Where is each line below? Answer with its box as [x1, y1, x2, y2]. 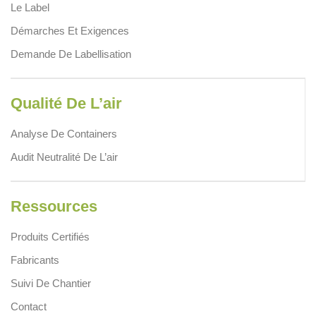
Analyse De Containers [11, 127, 117, 140]
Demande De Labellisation [11, 47, 131, 60]
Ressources [11, 197, 97, 215]
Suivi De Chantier [11, 276, 91, 289]
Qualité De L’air [11, 94, 122, 112]
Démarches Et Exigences [11, 24, 129, 37]
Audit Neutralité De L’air [11, 150, 118, 163]
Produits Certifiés [11, 230, 90, 243]
